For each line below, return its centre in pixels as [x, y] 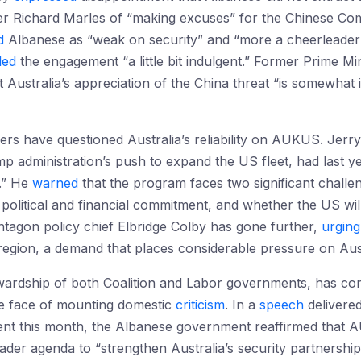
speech [282, 305]
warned [55, 183]
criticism [200, 305]
